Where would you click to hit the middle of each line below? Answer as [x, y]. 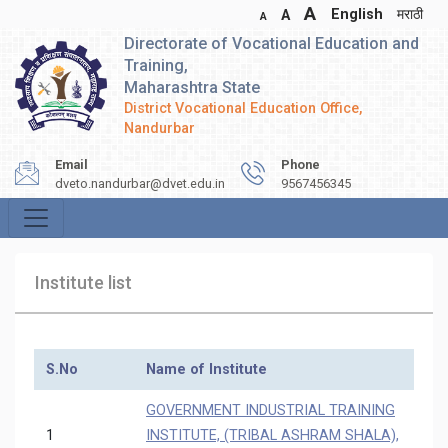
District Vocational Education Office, [243, 108]
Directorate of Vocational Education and [271, 43]
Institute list [83, 282]
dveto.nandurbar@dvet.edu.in [140, 183]
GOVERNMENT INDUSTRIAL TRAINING [270, 410]
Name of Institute [206, 369]
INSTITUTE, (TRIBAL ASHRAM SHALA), [272, 435]
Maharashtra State [192, 87]
